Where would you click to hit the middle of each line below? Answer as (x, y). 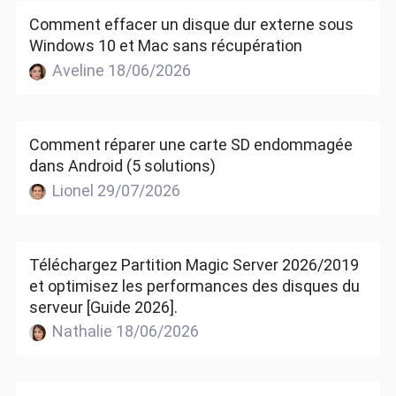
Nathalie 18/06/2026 (124, 331)
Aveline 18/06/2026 (120, 70)
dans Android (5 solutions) (122, 165)
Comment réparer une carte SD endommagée (190, 144)
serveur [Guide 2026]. (103, 307)
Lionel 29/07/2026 (115, 190)
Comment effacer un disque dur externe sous (191, 25)
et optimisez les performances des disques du (194, 286)
